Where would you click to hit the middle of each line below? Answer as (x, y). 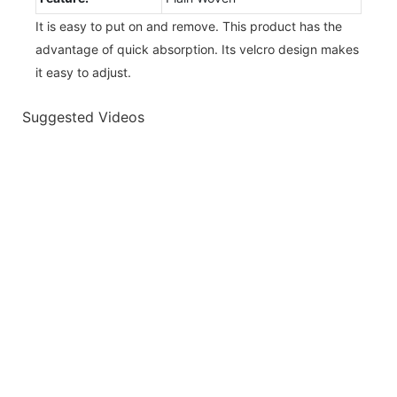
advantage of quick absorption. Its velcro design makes (197, 49)
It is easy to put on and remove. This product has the (189, 26)
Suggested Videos (83, 117)
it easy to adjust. (83, 72)
